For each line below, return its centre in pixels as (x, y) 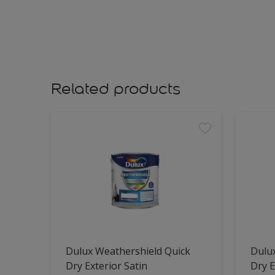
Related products (116, 89)
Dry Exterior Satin (107, 266)
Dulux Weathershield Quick (128, 251)
